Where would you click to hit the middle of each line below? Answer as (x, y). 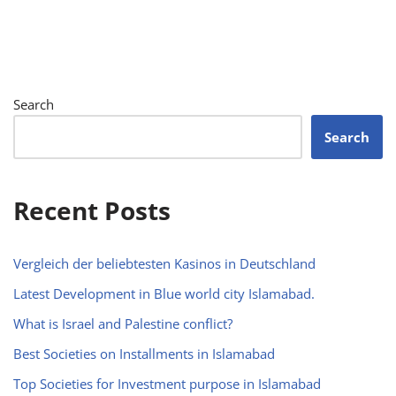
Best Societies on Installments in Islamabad (144, 354)
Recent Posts (92, 211)
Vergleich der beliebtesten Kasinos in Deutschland (164, 264)
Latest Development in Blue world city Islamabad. (164, 294)
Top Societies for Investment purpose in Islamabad (167, 384)
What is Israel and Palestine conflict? (123, 324)
